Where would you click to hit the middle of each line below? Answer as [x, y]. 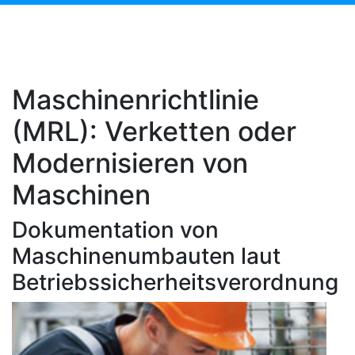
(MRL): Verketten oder [154, 131]
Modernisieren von [130, 163]
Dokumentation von [115, 230]
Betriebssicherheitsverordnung [175, 282]
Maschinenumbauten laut [146, 256]
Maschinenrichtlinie [136, 99]
